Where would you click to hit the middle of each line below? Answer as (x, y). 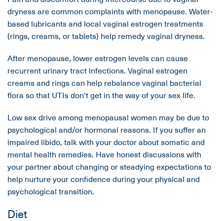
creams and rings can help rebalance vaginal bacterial (104, 83)
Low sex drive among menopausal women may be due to (108, 117)
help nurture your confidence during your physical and (104, 179)
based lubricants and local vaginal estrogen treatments (105, 23)
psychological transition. (51, 191)
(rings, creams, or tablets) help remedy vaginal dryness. (106, 36)
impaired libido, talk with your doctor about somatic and (106, 142)
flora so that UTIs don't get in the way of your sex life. (101, 95)
